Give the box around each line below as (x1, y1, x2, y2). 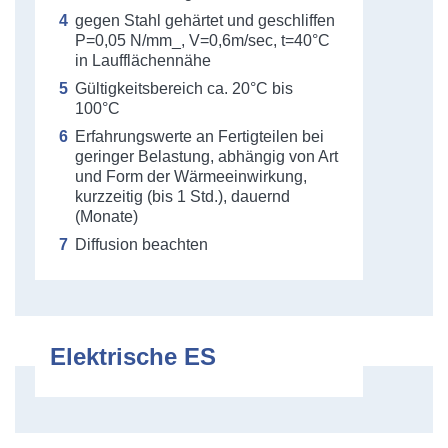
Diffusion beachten (75, 236, 208, 253)
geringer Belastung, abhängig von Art (75, 148, 338, 165)
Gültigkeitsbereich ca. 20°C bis (75, 80, 293, 97)
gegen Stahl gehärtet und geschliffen (75, 12, 335, 29)
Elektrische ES (50, 343, 216, 370)
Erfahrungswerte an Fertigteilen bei (75, 128, 324, 145)
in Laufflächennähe (75, 52, 211, 69)
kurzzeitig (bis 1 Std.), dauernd (75, 188, 290, 205)
